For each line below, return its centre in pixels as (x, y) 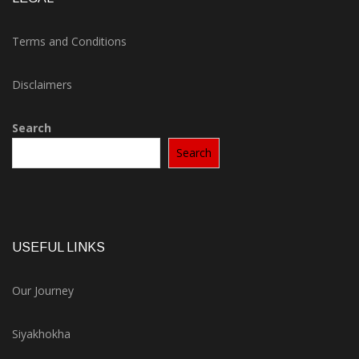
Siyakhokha (41, 334)
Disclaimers (42, 85)
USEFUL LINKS (58, 247)
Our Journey (43, 290)
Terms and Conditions (69, 41)
